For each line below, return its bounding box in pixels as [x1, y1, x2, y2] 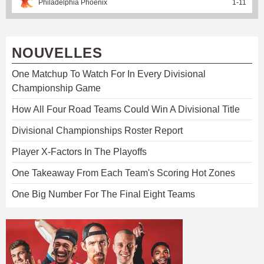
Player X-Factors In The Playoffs [12, 146, 147, 157]
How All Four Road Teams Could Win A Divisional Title [12, 104, 240, 114]
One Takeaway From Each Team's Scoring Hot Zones [12, 167, 235, 178]
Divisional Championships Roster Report [12, 125, 183, 136]
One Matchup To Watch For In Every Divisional [12, 68, 206, 79]
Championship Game [12, 82, 101, 93]
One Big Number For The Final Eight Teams [12, 189, 195, 199]
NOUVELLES [12, 44, 103, 61]
